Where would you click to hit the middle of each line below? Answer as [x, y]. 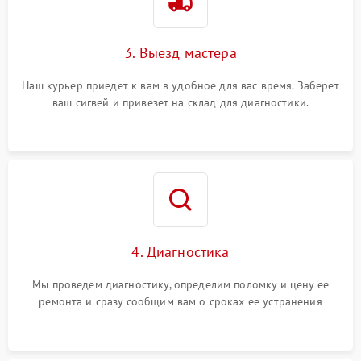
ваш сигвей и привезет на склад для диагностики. [180, 103]
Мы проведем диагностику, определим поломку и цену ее [180, 285]
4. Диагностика [180, 252]
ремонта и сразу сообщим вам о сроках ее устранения [180, 302]
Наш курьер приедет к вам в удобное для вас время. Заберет [180, 86]
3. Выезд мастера [180, 53]
